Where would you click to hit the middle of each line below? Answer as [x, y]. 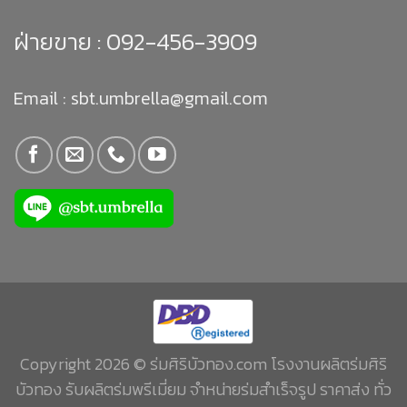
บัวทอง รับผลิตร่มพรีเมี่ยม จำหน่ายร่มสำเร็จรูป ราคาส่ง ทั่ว [203, 390]
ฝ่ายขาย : [57, 41]
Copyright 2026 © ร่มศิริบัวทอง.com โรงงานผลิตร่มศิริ [203, 364]
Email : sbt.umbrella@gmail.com [141, 98]
